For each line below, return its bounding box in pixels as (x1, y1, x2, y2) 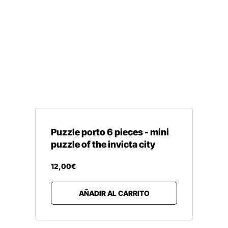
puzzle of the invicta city (51, 139, 155, 150)
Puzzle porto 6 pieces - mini (51, 127, 169, 137)
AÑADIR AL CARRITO (78, 188, 150, 197)
